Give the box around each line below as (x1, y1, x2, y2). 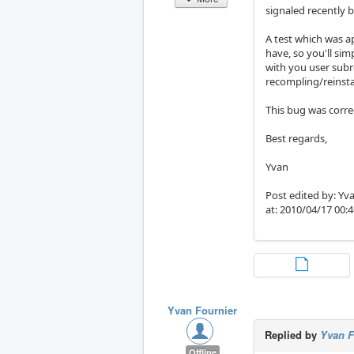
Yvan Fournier (168, 303, 238, 318)
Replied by (265, 327, 321, 343)
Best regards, (265, 131, 328, 146)
